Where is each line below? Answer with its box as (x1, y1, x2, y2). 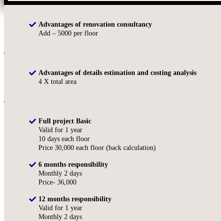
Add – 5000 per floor (38, 30, 98, 37)
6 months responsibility (38, 161, 108, 169)
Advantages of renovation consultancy (38, 21, 152, 29)
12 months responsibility (38, 195, 111, 203)
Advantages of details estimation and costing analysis (38, 69, 196, 77)
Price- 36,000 (38, 179, 76, 186)
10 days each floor (38, 135, 90, 143)
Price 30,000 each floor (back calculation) (38, 144, 156, 152)
